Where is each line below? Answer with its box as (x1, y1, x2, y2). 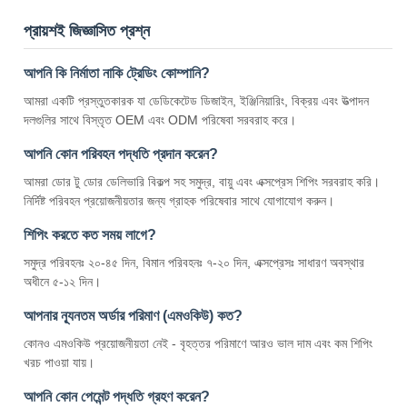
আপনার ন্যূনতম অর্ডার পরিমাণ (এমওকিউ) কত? (24, 308, 243, 323)
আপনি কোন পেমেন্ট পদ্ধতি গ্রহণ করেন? (24, 389, 210, 404)
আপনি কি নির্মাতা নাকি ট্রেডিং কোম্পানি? (24, 65, 210, 81)
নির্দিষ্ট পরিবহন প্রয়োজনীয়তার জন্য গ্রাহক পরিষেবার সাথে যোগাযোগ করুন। (24, 194, 334, 208)
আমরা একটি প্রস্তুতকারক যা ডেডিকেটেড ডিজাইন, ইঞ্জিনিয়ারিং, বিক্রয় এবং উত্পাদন (24, 94, 369, 108)
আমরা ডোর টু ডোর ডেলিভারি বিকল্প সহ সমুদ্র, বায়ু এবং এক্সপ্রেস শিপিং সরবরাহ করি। (24, 174, 380, 189)
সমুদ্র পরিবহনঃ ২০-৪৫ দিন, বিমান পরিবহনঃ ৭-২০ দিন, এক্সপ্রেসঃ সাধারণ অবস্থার (24, 255, 364, 270)
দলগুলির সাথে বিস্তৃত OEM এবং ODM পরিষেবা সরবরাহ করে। (24, 113, 296, 127)
